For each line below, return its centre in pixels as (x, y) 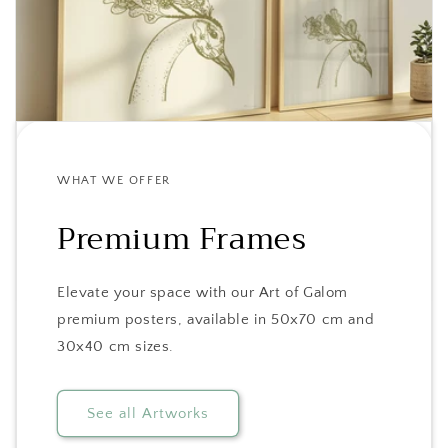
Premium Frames (182, 239)
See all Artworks (148, 413)
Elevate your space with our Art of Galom (203, 293)
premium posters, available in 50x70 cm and (216, 320)
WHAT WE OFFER (114, 181)
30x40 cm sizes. (115, 347)
